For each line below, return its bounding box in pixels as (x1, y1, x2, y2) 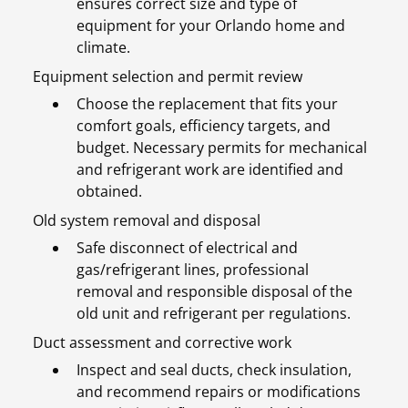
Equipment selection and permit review (33, 66, 310, 87)
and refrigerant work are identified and (76, 159, 343, 180)
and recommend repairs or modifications (76, 382, 361, 403)
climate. (76, 37, 138, 58)
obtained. (76, 181, 149, 202)
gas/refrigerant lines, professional (76, 260, 309, 280)
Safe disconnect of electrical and (76, 238, 298, 259)
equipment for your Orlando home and (76, 15, 345, 36)
